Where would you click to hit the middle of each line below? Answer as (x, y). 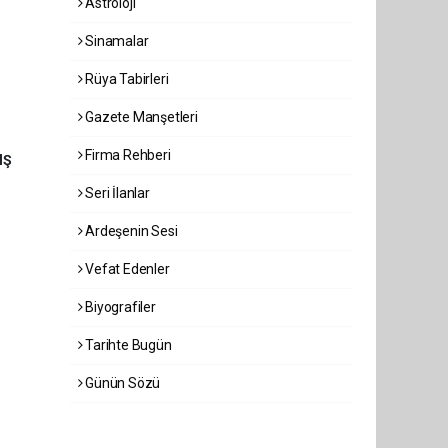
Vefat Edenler (126, 269)
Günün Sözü (121, 383)
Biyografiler (119, 307)
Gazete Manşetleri (140, 117)
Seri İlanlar (116, 193)
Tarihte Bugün (127, 345)
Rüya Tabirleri (125, 79)
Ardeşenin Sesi (130, 231)
